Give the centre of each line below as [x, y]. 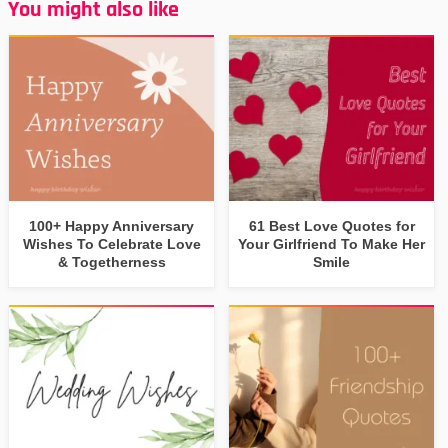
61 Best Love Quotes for [331, 226]
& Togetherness [111, 262]
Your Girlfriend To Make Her [332, 244]
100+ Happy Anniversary [112, 226]
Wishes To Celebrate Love [111, 244]
